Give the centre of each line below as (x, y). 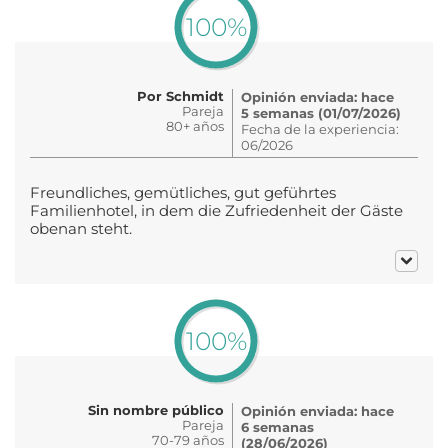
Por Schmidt (180, 95)
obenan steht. (81, 228)
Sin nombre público (156, 409)
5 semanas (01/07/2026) (321, 112)
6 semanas (277, 426)
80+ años (195, 125)
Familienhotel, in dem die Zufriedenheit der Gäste (216, 210)
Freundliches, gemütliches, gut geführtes (183, 192)
